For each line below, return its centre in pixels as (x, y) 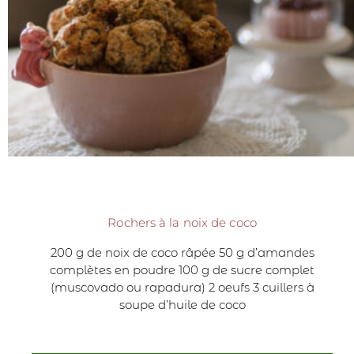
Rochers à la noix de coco (182, 223)
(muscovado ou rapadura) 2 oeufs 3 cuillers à (182, 288)
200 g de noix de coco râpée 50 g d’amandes (182, 253)
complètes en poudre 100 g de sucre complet (183, 270)
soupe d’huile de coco (182, 305)
